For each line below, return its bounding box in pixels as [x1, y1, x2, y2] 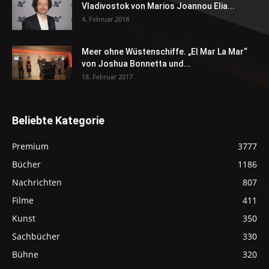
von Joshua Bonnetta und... [82, 59, 191, 69]
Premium [12, 141, 49, 153]
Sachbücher [12, 231, 60, 243]
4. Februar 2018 [82, 14, 129, 24]
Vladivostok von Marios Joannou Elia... [82, 1, 235, 11]
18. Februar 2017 [82, 72, 133, 82]
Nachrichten [12, 177, 62, 189]
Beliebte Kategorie [12, 114, 104, 127]
